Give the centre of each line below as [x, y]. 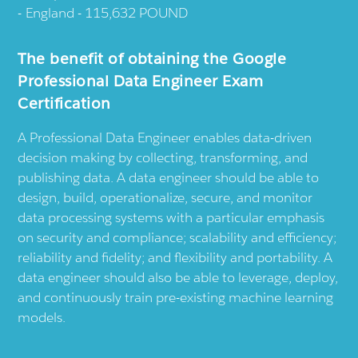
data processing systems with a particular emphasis [171, 217]
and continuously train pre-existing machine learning [176, 297]
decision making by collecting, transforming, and [163, 157]
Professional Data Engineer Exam [141, 80]
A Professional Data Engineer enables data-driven [165, 137]
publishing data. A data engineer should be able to [169, 177]
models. [42, 317]
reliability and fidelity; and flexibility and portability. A [175, 257]
